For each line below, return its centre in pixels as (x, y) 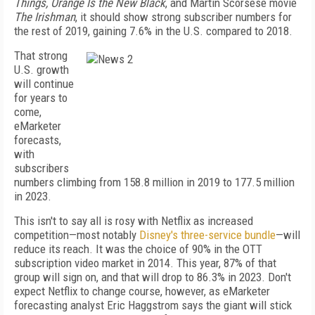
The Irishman (45, 17)
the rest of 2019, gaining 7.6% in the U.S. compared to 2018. (153, 31)
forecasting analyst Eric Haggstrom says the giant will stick (153, 305)
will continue (44, 84)
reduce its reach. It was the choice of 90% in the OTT (138, 249)
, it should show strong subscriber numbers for (184, 17)
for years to (41, 98)
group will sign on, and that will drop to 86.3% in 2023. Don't (153, 277)
